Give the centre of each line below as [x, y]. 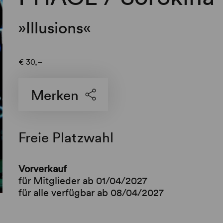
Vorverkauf [43, 168]
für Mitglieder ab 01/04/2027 [83, 180]
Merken [55, 94]
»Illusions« [55, 27]
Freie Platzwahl [66, 137]
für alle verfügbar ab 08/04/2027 [91, 192]
